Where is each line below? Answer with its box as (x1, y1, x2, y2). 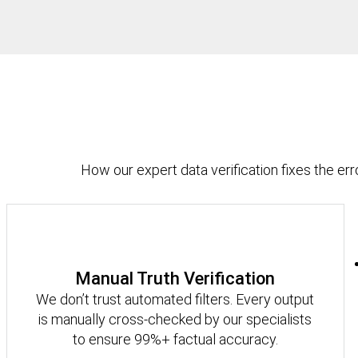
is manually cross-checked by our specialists (38, 310, 312, 328)
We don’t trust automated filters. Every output (36, 290, 315, 308)
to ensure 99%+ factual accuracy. (72, 330, 278, 348)
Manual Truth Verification (75, 268, 276, 288)
